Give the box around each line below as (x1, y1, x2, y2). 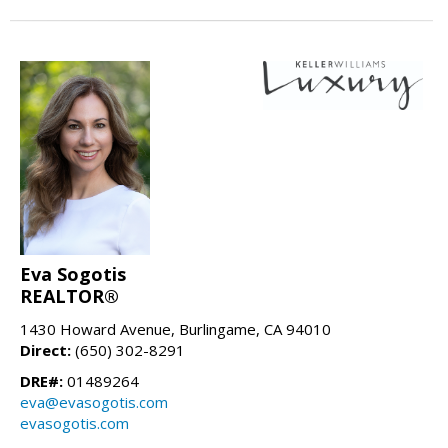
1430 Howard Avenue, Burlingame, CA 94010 (20, 319, 331, 340)
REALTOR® (20, 284, 119, 309)
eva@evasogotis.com (20, 392, 168, 413)
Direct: (20, 340, 71, 361)
